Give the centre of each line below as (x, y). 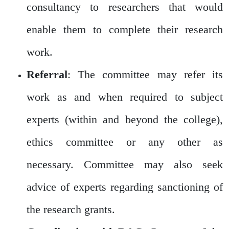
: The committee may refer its (145, 74)
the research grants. (71, 209)
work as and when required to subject (125, 97)
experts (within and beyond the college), (125, 119)
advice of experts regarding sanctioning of (125, 187)
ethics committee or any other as (125, 142)
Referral (47, 74)
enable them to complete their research (125, 29)
